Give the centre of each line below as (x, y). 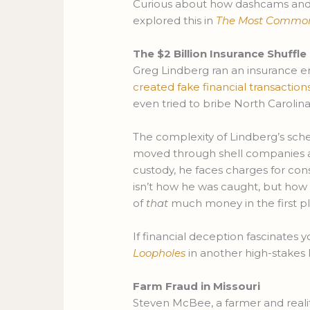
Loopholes (159, 253)
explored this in (175, 21)
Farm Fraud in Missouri (197, 286)
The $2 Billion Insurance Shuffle (220, 54)
